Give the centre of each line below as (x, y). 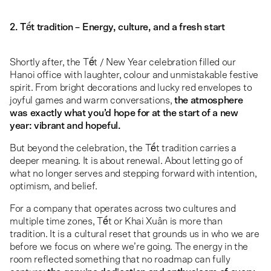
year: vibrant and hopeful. (65, 126)
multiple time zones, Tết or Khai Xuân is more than (116, 221)
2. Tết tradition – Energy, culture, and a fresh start (117, 27)
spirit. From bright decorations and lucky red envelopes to (131, 88)
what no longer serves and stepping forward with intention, (133, 174)
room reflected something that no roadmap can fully (120, 260)
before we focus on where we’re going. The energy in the (129, 247)
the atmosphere (209, 100)
